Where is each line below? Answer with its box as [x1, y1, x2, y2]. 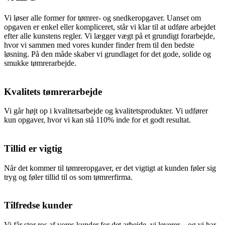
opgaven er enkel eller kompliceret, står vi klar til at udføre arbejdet [4, 22, 215, 31]
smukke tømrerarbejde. [4, 58, 76, 67]
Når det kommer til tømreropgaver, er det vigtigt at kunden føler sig [4, 163, 216, 172]
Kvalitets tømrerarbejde [4, 86, 102, 97]
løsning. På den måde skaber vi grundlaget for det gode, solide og [4, 49, 211, 58]
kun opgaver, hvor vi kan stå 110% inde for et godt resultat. [4, 116, 191, 125]
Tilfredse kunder [4, 200, 72, 211]
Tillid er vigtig [4, 143, 62, 154]
